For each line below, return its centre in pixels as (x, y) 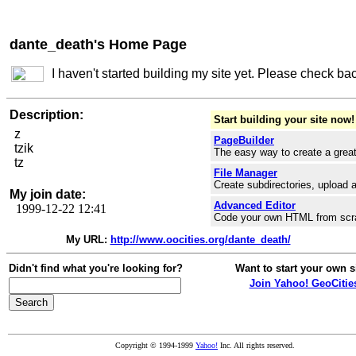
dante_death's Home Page (98, 44)
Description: (46, 115)
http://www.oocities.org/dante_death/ (200, 240)
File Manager (246, 173)
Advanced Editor (255, 205)
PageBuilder (244, 140)
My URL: (86, 240)
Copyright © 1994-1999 (155, 345)
